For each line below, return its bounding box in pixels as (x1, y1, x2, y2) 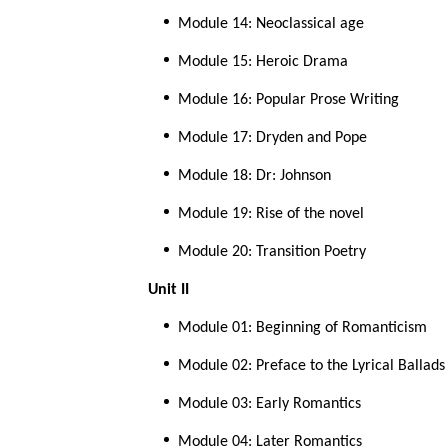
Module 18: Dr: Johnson (178, 168, 331, 185)
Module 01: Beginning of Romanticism (178, 320, 427, 337)
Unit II (148, 282, 189, 299)
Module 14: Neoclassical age (178, 16, 364, 33)
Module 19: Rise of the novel (178, 206, 364, 223)
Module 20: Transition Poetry (178, 244, 366, 261)
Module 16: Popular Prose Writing (178, 92, 399, 109)
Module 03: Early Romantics (178, 396, 361, 413)
